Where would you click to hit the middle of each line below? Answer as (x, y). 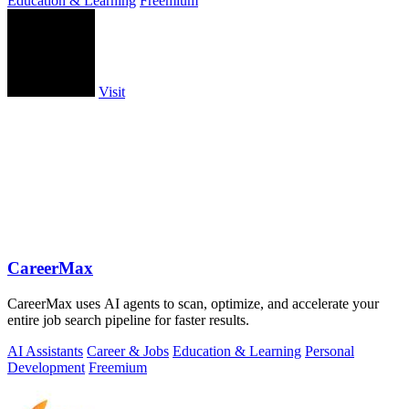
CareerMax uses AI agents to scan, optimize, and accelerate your (193, 303)
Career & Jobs (128, 351)
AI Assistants (45, 351)
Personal (330, 351)
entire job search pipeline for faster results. (128, 320)
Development (46, 367)
